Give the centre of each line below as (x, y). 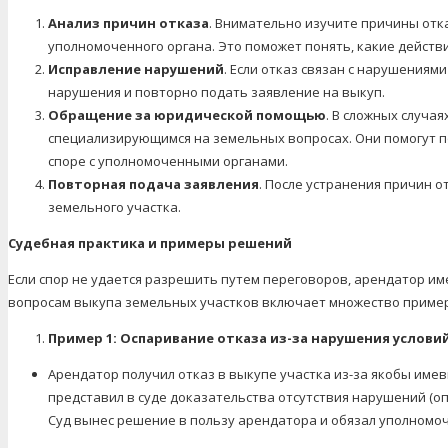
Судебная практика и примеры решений (150, 242)
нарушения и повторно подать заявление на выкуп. (216, 91)
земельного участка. (114, 206)
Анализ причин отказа (128, 22)
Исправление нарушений (136, 68)
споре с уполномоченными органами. (168, 160)
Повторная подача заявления (153, 183)
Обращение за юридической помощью (187, 114)
